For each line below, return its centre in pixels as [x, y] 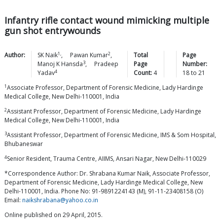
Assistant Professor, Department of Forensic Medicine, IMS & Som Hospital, [111, 135]
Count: [143, 73]
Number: [195, 64]
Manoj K [49, 64]
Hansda [72, 64]
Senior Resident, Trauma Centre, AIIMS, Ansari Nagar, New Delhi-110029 [107, 159]
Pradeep [106, 64]
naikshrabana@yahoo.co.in [60, 200]
